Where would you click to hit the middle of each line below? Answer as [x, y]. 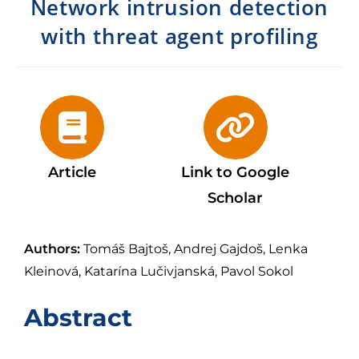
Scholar [236, 198]
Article [72, 172]
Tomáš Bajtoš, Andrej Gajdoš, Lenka [196, 248]
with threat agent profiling [179, 36]
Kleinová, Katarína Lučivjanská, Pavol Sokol [159, 271]
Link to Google [236, 172]
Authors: [54, 248]
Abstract [78, 317]
